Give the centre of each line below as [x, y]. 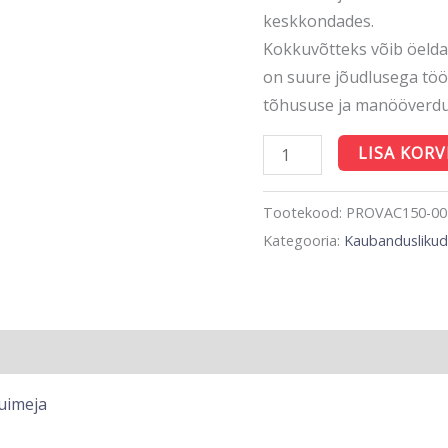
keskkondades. [319, 20]
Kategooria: [304, 240]
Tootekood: [305, 212]
